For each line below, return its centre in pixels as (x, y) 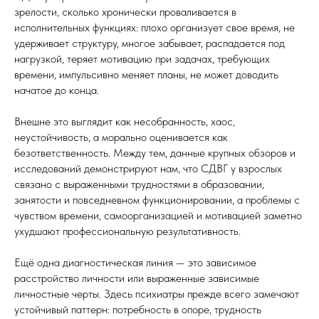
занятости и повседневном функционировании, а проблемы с (157, 200)
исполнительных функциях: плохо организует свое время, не (155, 27)
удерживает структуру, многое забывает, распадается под (150, 43)
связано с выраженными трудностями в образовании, (139, 184)
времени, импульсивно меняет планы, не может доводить (146, 74)
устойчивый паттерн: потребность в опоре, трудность (138, 309)
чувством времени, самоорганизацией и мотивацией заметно (158, 215)
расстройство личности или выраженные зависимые (137, 278)
